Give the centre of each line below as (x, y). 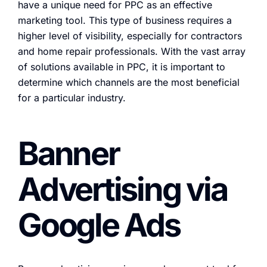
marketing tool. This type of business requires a (125, 21)
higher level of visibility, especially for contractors (130, 36)
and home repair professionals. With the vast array (132, 52)
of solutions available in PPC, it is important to (122, 67)
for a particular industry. (72, 98)
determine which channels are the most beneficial (129, 83)
